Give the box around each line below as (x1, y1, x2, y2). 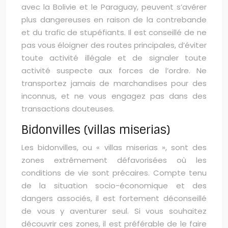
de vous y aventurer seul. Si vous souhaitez (21, 206, 207, 216)
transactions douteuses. (21, 103, 115, 114)
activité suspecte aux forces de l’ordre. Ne (21, 65, 207, 76)
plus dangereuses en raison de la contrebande (21, 14, 207, 25)
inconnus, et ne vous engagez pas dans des (21, 91, 207, 101)
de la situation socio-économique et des (21, 180, 207, 191)
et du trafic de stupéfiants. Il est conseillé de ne (21, 27, 207, 38)
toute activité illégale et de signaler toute (21, 52, 207, 63)
